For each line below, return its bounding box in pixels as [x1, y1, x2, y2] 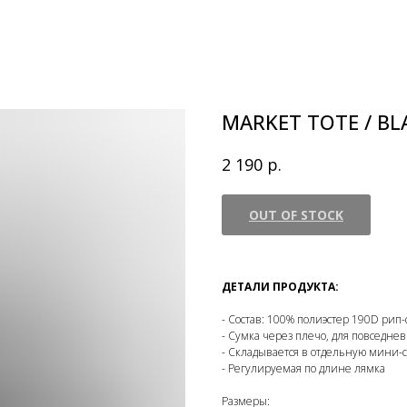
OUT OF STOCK [249, 205, 343, 223]
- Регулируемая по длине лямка [222, 360, 385, 376]
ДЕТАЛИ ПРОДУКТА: [222, 278, 339, 294]
